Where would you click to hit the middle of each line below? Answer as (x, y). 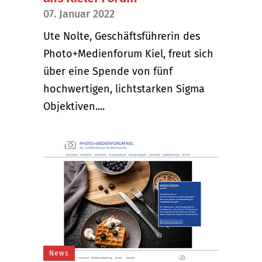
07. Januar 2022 (79, 14)
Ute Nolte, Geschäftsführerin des (122, 36)
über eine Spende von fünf (108, 71)
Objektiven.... (74, 106)
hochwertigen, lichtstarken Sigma (124, 89)
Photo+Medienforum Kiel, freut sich (128, 54)
